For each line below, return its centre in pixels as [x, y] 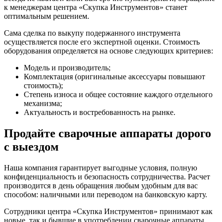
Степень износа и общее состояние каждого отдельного [118, 95]
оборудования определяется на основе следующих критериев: [109, 51]
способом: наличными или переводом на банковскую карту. [106, 195]
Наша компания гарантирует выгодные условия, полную [101, 168]
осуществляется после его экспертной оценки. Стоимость [102, 42]
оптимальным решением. [47, 16]
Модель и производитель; [67, 68]
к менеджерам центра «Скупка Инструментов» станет [96, 7]
